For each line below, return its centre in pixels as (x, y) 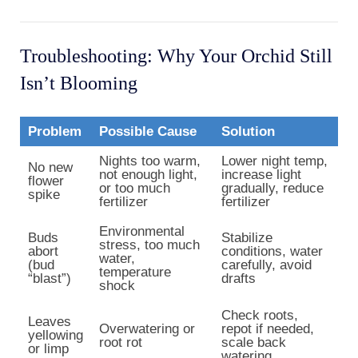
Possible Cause (148, 132)
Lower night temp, (274, 161)
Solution (248, 132)
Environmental (142, 232)
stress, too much (149, 245)
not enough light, (148, 175)
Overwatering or (147, 329)
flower (46, 181)
